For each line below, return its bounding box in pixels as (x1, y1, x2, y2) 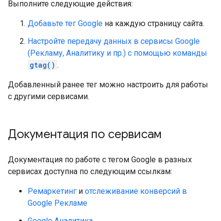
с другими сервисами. (8, 92, 89, 101)
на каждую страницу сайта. (103, 19, 204, 28)
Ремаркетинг (28, 186, 76, 196)
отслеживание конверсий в (85, 186, 187, 196)
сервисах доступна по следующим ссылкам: (8, 167, 172, 176)
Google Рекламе (28, 198, 87, 208)
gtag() (30, 60, 55, 70)
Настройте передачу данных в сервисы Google (28, 37, 200, 46)
